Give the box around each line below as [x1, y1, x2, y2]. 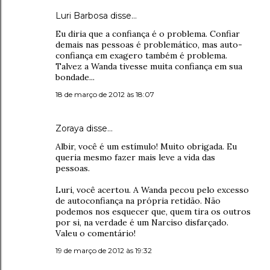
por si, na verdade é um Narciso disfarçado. [55, 217, 228, 228]
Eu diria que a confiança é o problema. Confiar [55, 28, 240, 39]
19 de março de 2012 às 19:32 [55, 246, 152, 255]
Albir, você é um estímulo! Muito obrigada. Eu [55, 141, 237, 152]
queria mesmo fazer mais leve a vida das [55, 152, 215, 163]
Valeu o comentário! [55, 228, 136, 239]
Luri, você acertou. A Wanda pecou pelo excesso [55, 184, 249, 195]
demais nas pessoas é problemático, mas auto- [55, 39, 242, 50]
